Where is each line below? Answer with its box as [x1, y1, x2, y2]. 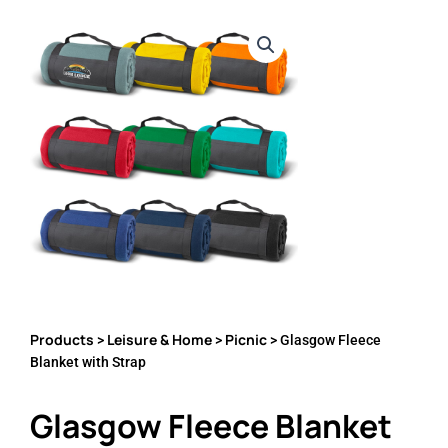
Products [30, 330, 94, 350]
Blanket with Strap [30, 354, 146, 371]
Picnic [225, 330, 267, 350]
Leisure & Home [107, 330, 212, 350]
